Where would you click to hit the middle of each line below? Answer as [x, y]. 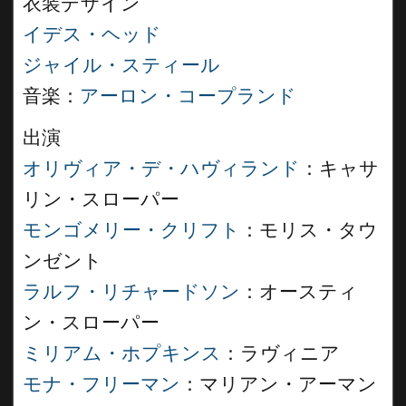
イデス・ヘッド [92, 34]
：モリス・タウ [309, 230]
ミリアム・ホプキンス [122, 353]
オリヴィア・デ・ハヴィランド [161, 169]
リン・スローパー [101, 199]
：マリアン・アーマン [279, 384]
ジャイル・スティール [121, 65]
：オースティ [299, 292]
